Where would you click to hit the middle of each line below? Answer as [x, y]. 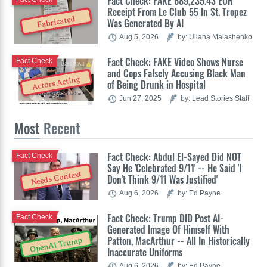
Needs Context [56, 178]
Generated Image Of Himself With [168, 230]
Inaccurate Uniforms [145, 252]
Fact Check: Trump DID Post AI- [165, 218]
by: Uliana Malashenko [215, 37]
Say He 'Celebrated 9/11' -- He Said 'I [174, 168]
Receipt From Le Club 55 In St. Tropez [177, 12]
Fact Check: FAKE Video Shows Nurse [175, 62]
